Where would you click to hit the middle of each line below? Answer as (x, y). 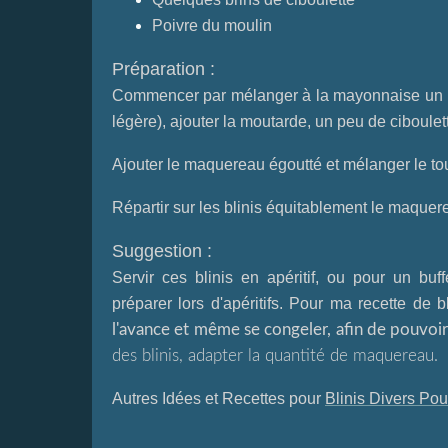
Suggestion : (162, 251)
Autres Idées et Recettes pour (218, 398)
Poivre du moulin (212, 25)
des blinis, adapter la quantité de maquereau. (275, 355)
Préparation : (163, 69)
